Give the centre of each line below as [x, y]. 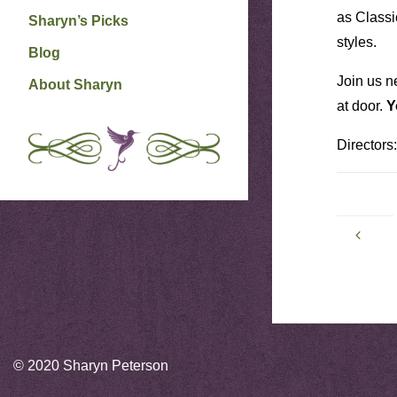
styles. [356, 42]
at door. [361, 106]
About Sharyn [75, 85]
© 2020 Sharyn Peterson [91, 366]
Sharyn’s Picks [78, 21]
